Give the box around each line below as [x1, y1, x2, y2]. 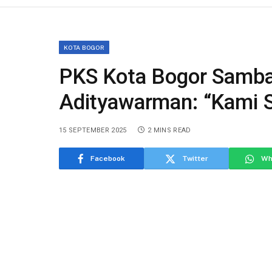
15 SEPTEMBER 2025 [59, 126, 127, 135]
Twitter [182, 154, 208, 163]
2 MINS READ [147, 126, 191, 135]
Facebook [90, 154, 125, 163]
